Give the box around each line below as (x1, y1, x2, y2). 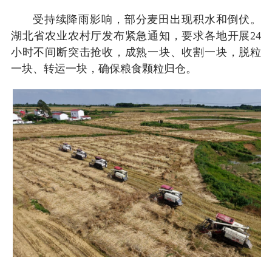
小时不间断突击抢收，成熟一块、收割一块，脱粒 (10, 46, 262, 58)
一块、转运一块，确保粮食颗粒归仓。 (10, 62, 197, 75)
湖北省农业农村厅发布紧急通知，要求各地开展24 (10, 29, 262, 42)
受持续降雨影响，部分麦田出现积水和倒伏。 (32, 13, 262, 25)
